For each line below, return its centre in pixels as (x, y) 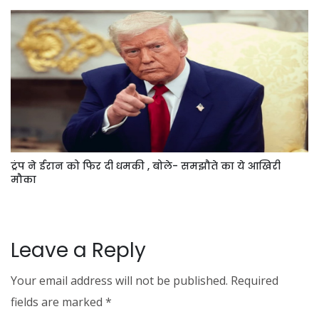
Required (255, 281)
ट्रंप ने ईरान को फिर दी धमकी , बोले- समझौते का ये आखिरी (146, 166)
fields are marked (58, 302)
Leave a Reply (78, 251)
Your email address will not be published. (119, 281)
